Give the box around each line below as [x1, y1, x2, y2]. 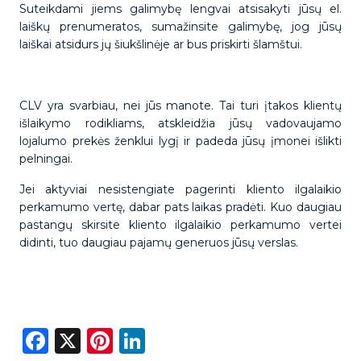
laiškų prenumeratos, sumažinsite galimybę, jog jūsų [19, 19, 342, 34]
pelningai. [19, 151, 76, 166]
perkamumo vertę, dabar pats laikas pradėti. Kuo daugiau [19, 200, 342, 214]
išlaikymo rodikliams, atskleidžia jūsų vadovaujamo [19, 116, 342, 131]
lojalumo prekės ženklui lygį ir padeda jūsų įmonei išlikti [19, 134, 342, 148]
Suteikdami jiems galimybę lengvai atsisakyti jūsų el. [19, 2, 342, 16]
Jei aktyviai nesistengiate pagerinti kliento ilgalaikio [19, 182, 342, 197]
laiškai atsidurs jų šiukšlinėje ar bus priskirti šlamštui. [19, 37, 305, 52]
